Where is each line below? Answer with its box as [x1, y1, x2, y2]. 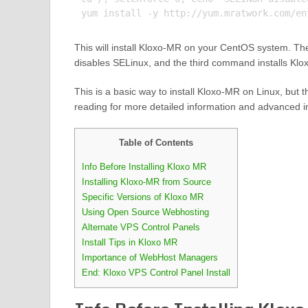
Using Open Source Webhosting [81, 207, 209, 218]
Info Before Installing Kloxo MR [81, 162, 206, 173]
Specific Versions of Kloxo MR [81, 192, 203, 203]
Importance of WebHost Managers [81, 252, 218, 263]
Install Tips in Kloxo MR [81, 237, 177, 248]
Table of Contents [118, 137, 193, 148]
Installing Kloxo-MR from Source [81, 177, 211, 188]
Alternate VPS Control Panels [81, 222, 200, 233]
